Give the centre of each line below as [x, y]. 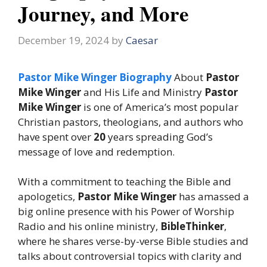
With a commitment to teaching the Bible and [125, 182]
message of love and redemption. [96, 151]
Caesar [142, 40]
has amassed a [213, 197]
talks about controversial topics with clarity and [130, 256]
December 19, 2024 [63, 40]
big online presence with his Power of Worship [126, 212]
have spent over [56, 136]
